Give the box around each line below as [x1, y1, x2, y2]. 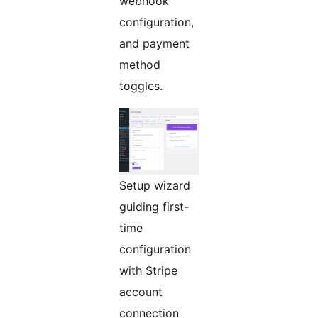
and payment [119, 36, 190, 51]
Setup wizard [119, 178, 190, 193]
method [119, 57, 160, 72]
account [119, 285, 163, 300]
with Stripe [119, 263, 177, 278]
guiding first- [119, 199, 189, 214]
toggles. [119, 79, 163, 94]
